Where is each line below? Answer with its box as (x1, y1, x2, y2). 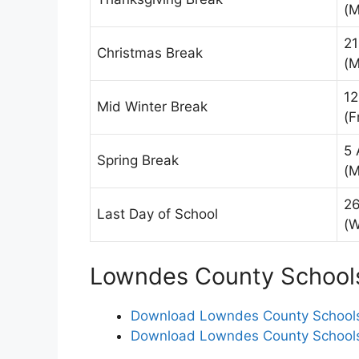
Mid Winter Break (97, 99, 208, 115)
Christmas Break (97, 45, 203, 62)
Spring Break (97, 152, 179, 169)
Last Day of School (97, 206, 218, 223)
